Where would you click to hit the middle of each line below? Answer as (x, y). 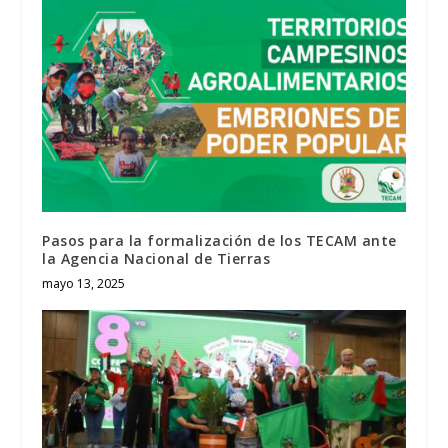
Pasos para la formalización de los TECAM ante (219, 240)
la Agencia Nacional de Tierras (156, 258)
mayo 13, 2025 (84, 283)
